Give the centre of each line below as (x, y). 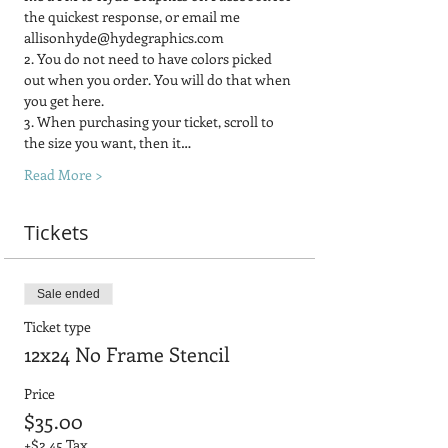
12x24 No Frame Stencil (127, 353)
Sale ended (68, 293)
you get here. (64, 100)
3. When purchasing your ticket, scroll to (150, 121)
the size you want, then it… (107, 142)
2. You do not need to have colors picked (149, 58)
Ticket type (57, 326)
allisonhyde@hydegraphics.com (124, 37)
